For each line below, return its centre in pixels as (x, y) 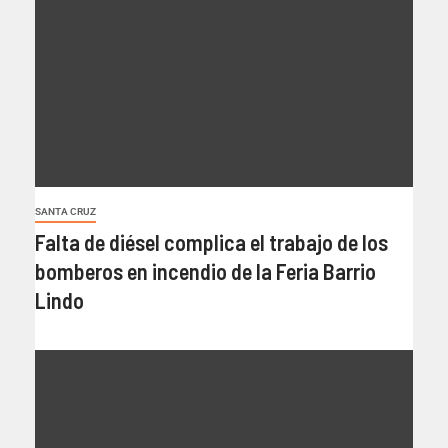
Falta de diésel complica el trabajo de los (211, 242)
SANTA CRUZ (65, 212)
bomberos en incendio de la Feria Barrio (205, 271)
